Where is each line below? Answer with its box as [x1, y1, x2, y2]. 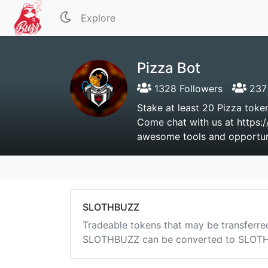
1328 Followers [151, 83, 223, 95]
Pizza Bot [137, 59, 200, 77]
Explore [81, 12, 116, 24]
